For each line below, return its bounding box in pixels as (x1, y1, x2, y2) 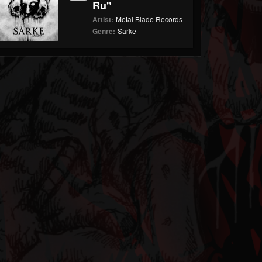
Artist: (92, 14, 114, 25)
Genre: (92, 26, 116, 36)
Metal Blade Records (116, 14, 183, 24)
